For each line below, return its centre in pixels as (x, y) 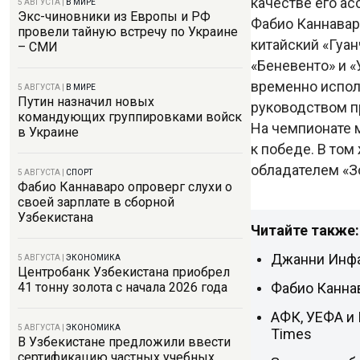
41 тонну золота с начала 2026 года (123, 287)
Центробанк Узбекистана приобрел (124, 272)
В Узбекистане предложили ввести (124, 342)
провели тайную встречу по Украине (128, 32)
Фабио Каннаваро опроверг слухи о (125, 187)
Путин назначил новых (86, 102)
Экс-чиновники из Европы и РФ (114, 16)
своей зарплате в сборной (96, 202)
